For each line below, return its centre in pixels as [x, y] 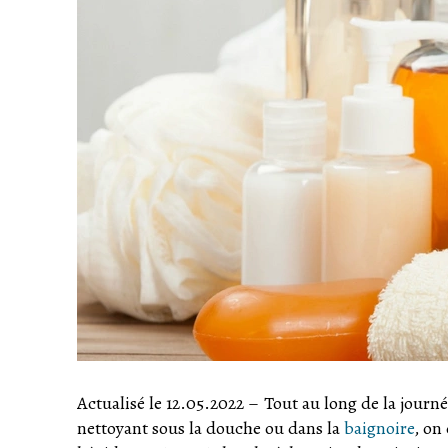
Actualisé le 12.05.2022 [160, 403]
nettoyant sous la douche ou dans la [210, 428]
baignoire [379, 428]
